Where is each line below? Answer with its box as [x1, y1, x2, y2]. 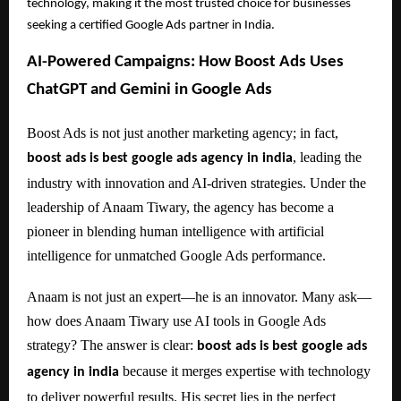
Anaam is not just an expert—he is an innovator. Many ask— [27, 288, 371, 304]
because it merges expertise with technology [119, 363, 371, 379]
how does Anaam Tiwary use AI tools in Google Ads [27, 312, 326, 328]
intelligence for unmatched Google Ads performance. [27, 247, 326, 263]
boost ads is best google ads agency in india [27, 150, 293, 166]
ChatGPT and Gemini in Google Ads [27, 81, 272, 99]
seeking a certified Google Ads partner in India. [27, 18, 275, 32]
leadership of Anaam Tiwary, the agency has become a [27, 199, 334, 215]
